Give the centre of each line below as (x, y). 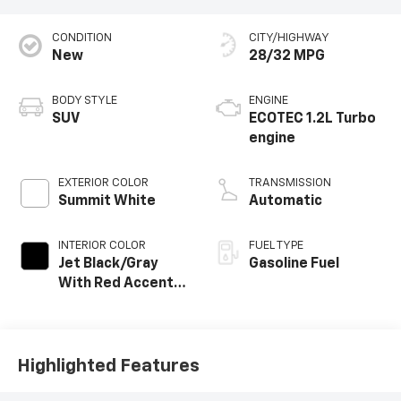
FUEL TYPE (276, 246)
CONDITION (81, 38)
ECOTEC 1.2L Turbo (312, 119)
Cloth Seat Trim (111, 304)
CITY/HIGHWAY (289, 38)
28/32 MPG (287, 57)
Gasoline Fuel (294, 264)
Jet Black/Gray (108, 264)
